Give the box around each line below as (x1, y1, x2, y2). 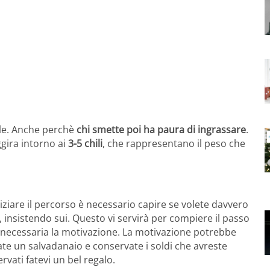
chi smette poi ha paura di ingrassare (74, 122, 246, 136)
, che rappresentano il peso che (102, 136, 245, 150)
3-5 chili (68, 136, 102, 150)
